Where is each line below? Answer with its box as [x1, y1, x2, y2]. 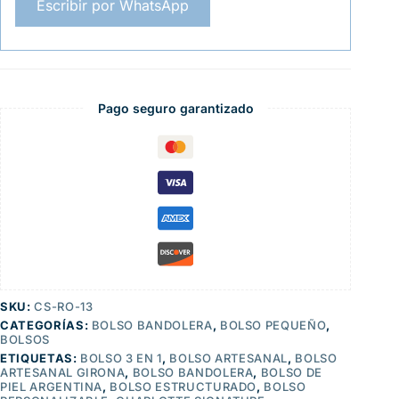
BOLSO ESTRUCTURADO [110, 379, 257, 394]
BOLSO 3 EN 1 [80, 350, 162, 365]
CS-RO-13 [34, 298, 94, 313]
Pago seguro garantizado [97, 100, 254, 116]
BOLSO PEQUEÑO [219, 317, 327, 332]
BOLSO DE [260, 364, 322, 379]
